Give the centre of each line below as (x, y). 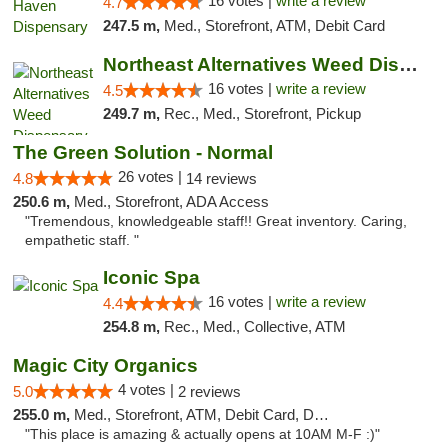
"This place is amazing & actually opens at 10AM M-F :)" (202, 434)
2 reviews (209, 391)
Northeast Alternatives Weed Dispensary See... (408, 64)
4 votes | (148, 389)
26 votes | (152, 176)
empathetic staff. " (82, 240)
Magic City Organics (105, 365)
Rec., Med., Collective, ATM (254, 326)
